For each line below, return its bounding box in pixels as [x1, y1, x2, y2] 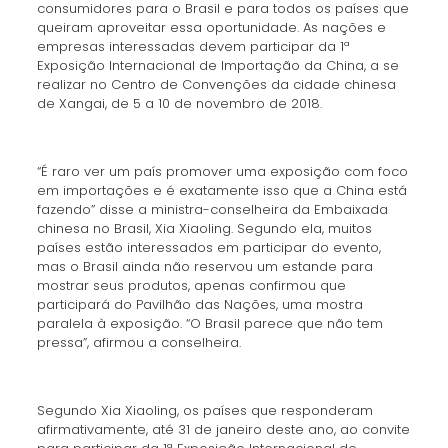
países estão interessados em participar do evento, [36, 238, 381, 257]
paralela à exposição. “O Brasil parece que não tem [36, 314, 383, 333]
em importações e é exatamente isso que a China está [36, 181, 407, 200]
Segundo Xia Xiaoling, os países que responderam [36, 401, 373, 420]
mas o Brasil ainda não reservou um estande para [36, 257, 373, 276]
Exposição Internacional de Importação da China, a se [36, 56, 399, 75]
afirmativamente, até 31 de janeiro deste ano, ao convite [36, 420, 410, 439]
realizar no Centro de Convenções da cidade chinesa [36, 75, 396, 94]
